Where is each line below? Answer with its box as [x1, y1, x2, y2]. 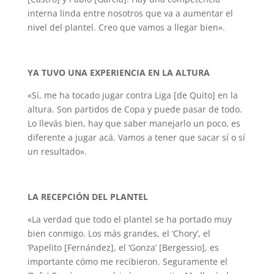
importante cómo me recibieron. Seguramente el [27, 256, 228, 267]
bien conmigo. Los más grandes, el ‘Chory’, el [27, 228, 210, 239]
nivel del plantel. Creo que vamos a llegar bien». [27, 21, 225, 33]
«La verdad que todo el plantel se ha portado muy [27, 213, 232, 225]
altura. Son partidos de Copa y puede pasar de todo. [27, 103, 242, 115]
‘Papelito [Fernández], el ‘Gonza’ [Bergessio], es [27, 242, 219, 253]
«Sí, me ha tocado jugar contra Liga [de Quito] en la [27, 89, 238, 101]
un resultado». [27, 146, 87, 157]
